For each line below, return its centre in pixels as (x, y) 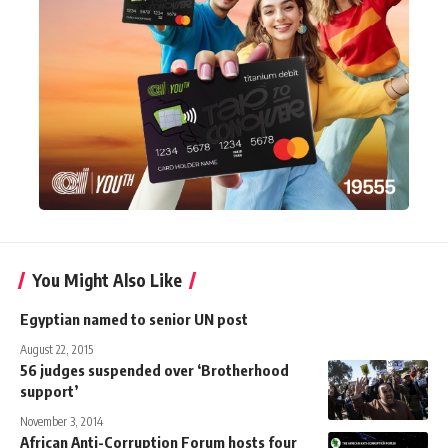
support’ (49, 390)
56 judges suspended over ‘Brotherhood (154, 369)
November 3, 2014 (61, 421)
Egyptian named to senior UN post (134, 318)
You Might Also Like (107, 279)
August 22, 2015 (56, 349)
